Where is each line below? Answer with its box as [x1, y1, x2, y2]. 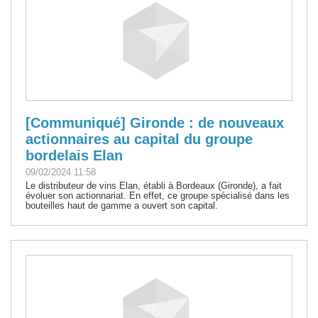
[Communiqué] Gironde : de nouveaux [26, 114, 284, 131]
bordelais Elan [26, 147, 123, 163]
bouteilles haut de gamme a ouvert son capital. [26, 199, 218, 211]
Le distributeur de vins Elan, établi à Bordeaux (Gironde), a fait [26, 180, 282, 191]
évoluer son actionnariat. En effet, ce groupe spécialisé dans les [26, 190, 290, 201]
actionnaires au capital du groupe [26, 131, 253, 147]
